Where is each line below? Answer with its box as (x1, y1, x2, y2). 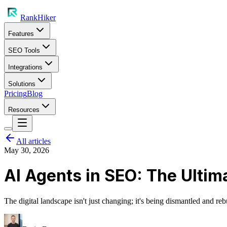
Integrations (8, 63, 43, 71)
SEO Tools (8, 47, 40, 54)
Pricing (4, 89, 27, 98)
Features (8, 30, 34, 37)
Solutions (8, 80, 35, 88)
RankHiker (20, 13, 56, 22)
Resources (8, 106, 40, 113)
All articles (16, 137, 51, 145)
